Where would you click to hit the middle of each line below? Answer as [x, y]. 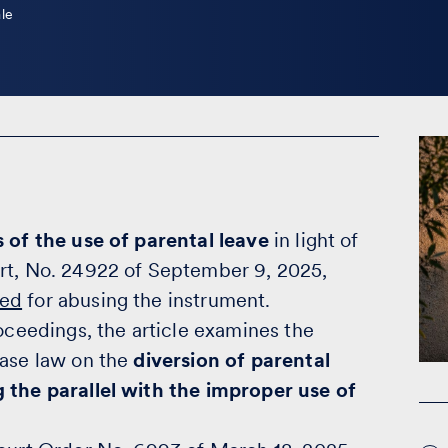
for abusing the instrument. [146, 300]
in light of [313, 240]
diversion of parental [231, 360]
